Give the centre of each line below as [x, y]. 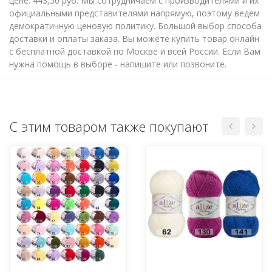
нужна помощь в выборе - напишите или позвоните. [118, 64]
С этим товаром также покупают [109, 126]
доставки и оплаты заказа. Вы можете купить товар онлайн [134, 38]
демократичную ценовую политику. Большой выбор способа [135, 25]
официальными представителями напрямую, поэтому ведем [134, 13]
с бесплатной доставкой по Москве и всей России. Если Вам [135, 51]
